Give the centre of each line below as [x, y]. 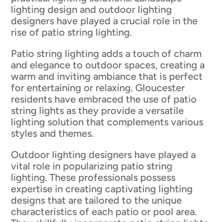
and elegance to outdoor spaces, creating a [108, 65]
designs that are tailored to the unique [97, 200]
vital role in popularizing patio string [92, 166]
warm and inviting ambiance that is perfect [107, 77]
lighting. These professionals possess [93, 178]
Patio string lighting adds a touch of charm [107, 54]
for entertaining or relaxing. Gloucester [98, 88]
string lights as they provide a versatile [98, 111]
